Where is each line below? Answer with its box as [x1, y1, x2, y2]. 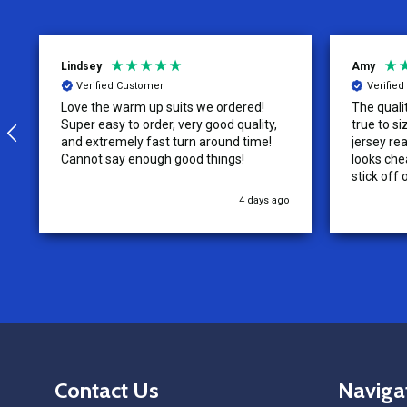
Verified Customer [76, 80, 164, 93]
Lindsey [61, 59, 102, 73]
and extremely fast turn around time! [61, 134, 272, 149]
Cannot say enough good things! [61, 151, 244, 166]
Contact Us [55, 377, 159, 404]
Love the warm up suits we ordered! [61, 99, 264, 114]
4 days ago [238, 194, 290, 206]
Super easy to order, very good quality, [61, 116, 277, 132]
